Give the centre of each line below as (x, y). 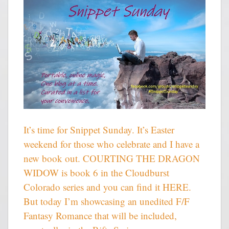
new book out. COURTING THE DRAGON (112, 158)
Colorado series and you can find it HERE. (107, 187)
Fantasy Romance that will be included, (100, 216)
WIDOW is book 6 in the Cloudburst (96, 173)
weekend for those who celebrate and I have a (111, 144)
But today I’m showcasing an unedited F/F (107, 201)
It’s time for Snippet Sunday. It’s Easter (99, 130)
